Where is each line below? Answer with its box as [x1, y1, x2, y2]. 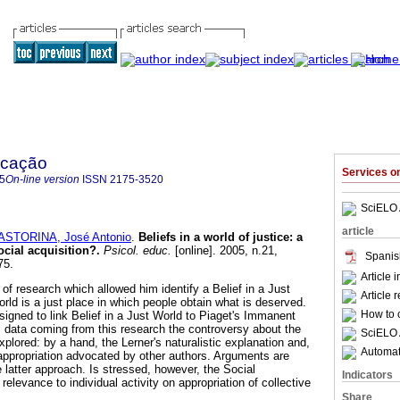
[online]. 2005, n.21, [171, 244, 278, 258]
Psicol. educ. [100, 244, 171, 258]
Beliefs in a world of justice [138, 230, 289, 245]
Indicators [342, 369, 393, 381]
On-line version [5, 173, 79, 186]
